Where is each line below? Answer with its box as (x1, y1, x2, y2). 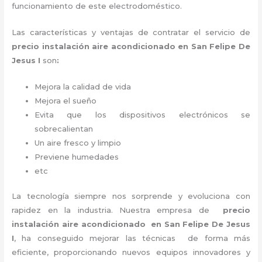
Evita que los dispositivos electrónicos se (35, 109, 250, 119)
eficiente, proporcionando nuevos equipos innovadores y (12, 247, 250, 257)
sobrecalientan (35, 123, 94, 133)
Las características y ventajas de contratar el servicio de (12, 27, 250, 37)
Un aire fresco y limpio (35, 137, 122, 147)
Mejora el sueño (35, 95, 97, 105)
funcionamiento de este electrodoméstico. (12, 1, 185, 11)
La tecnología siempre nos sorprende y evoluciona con (12, 191, 250, 201)
